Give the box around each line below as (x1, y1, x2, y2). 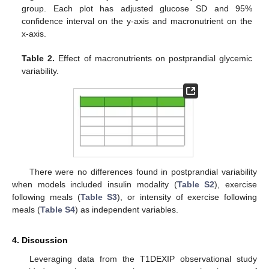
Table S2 (177, 180, 215, 190)
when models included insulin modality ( (12, 180, 177, 190)
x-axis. (22, 29, 47, 39)
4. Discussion (12, 235, 68, 246)
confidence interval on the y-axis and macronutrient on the (22, 16, 252, 26)
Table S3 (80, 192, 118, 202)
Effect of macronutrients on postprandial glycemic (55, 53, 252, 64)
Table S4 (40, 205, 75, 215)
